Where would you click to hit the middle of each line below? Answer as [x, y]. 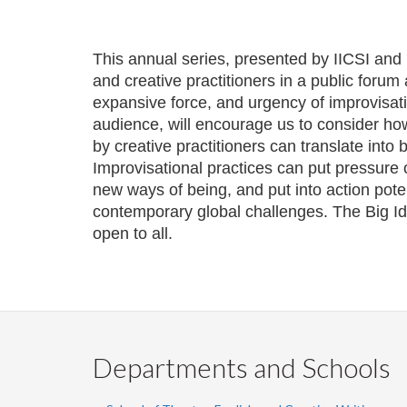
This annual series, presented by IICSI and [247, 59]
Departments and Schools [242, 367]
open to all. [133, 233]
